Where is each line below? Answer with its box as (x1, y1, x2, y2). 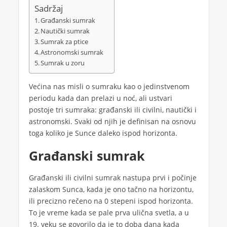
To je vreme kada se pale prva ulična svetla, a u (28, 208, 189, 218)
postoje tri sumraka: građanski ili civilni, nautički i (28, 105, 197, 115)
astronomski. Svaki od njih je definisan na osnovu (28, 117, 196, 127)
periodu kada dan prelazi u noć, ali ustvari (28, 93, 172, 103)
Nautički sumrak (41, 26, 90, 35)
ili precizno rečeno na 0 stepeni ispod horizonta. (28, 196, 193, 206)
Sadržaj (34, 3, 63, 15)
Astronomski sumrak (41, 47, 104, 57)
